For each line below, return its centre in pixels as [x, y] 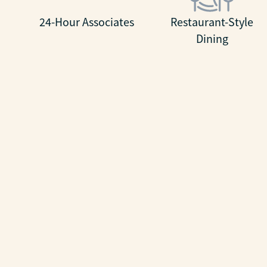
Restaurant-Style [212, 22]
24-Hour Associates [86, 22]
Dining [212, 39]
